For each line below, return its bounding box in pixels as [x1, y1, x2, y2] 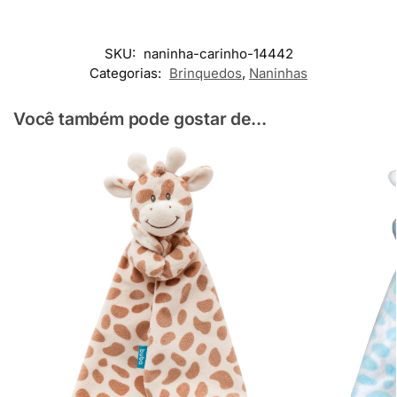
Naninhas [249, 64, 307, 82]
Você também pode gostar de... [13, 107, 267, 129]
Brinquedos [169, 64, 242, 82]
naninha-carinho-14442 [143, 44, 293, 62]
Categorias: [90, 64, 165, 82]
